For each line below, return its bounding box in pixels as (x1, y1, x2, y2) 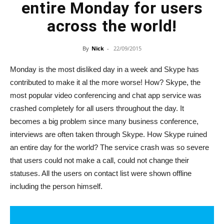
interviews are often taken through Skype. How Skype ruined (10, 130, 207, 138)
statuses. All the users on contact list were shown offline (10, 169, 191, 177)
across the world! (47, 16, 177, 35)
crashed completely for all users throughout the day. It (10, 104, 184, 112)
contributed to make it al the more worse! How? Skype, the (10, 78, 200, 86)
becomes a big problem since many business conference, (10, 117, 198, 125)
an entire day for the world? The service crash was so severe (10, 143, 209, 151)
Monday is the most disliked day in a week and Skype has (10, 65, 199, 73)
